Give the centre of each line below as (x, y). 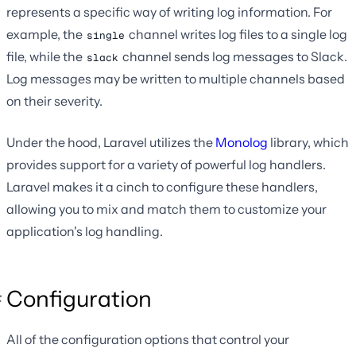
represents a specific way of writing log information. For (169, 12)
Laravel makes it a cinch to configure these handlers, (162, 187)
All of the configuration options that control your (148, 340)
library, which (308, 143)
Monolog (242, 143)
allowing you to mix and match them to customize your (166, 209)
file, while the (46, 57)
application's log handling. (85, 232)
